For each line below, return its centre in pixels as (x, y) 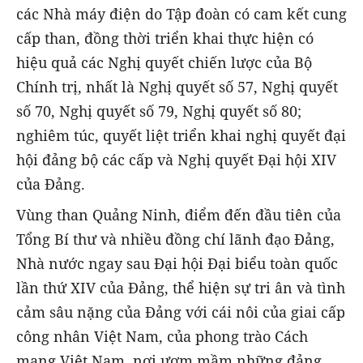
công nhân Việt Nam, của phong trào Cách (162, 337)
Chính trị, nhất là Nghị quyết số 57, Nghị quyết (177, 87)
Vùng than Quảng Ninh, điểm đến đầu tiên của (179, 215)
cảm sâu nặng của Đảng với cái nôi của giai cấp (181, 312)
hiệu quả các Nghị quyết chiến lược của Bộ (164, 63)
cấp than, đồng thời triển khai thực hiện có (165, 38)
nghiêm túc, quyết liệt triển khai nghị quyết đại (181, 136)
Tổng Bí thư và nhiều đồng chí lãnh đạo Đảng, (175, 239)
